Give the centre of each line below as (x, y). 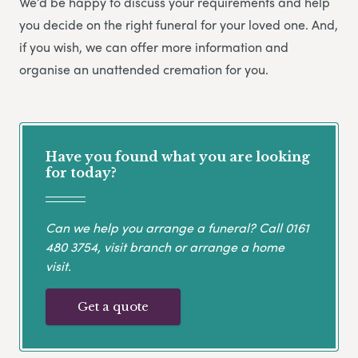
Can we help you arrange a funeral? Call (165, 227)
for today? (81, 173)
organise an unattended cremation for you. (144, 70)
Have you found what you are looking (178, 157)
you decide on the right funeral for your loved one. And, (179, 25)
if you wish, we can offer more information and (154, 47)
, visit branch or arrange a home (191, 246)
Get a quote (113, 306)
